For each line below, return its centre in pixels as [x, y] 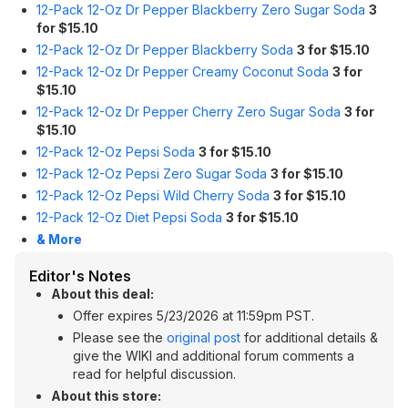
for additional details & [309, 337]
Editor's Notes [80, 276]
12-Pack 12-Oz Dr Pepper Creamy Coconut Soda [183, 71]
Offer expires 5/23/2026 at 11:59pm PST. [194, 316]
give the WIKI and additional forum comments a [214, 356]
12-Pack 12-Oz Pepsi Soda [116, 152]
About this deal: [102, 294]
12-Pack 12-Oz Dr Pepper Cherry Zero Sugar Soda [189, 112]
